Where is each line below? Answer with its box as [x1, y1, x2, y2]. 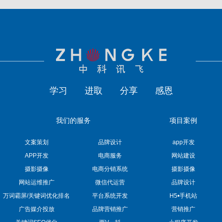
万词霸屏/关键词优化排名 [3, 192, 70, 199]
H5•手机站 [169, 192, 198, 199]
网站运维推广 [18, 178, 55, 186]
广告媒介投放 [18, 205, 55, 213]
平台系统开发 [92, 192, 128, 199]
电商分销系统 [92, 165, 128, 172]
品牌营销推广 [92, 205, 128, 213]
